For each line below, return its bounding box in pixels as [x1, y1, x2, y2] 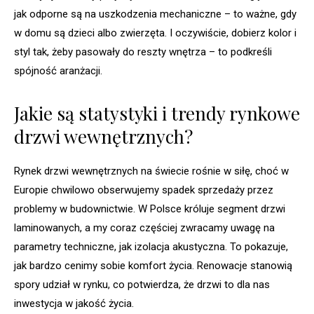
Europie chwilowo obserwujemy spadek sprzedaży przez [14, 184, 273, 197]
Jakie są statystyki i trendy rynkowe [14, 101, 300, 126]
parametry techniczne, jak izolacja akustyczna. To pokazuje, [14, 240, 288, 254]
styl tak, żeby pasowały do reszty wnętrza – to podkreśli [14, 46, 272, 59]
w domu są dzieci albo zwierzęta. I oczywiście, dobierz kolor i [14, 27, 296, 40]
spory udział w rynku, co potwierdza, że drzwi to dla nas [14, 278, 270, 292]
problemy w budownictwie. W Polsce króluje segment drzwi [14, 203, 285, 216]
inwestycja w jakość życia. [14, 297, 134, 310]
